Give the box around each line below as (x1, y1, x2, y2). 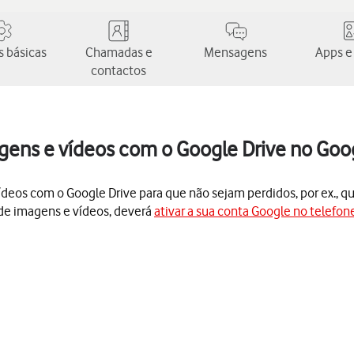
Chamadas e (85, 44, 153, 60)
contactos (91, 62, 146, 78)
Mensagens (204, 44, 267, 60)
